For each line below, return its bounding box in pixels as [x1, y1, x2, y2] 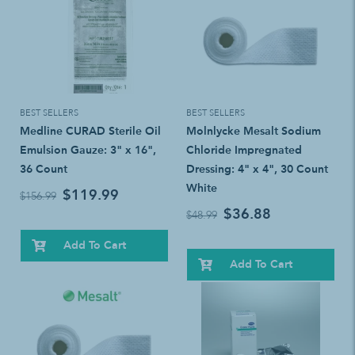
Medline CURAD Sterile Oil [20, 124, 161, 138]
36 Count [20, 162, 67, 176]
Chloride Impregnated [186, 143, 302, 157]
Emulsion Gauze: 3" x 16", [20, 143, 156, 157]
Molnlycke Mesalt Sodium [186, 124, 321, 138]
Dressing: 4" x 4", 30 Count [186, 162, 328, 176]
